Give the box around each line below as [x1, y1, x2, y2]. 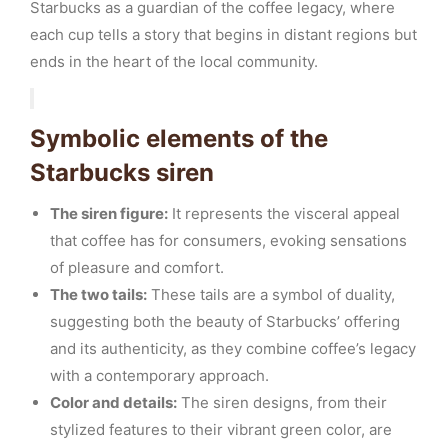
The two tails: [50, 285, 147, 304]
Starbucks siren [30, 158, 214, 187]
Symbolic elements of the [30, 124, 328, 153]
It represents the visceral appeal [168, 204, 400, 223]
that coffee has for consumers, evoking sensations [50, 231, 407, 250]
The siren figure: [50, 204, 168, 223]
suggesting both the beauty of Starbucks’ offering [50, 312, 400, 331]
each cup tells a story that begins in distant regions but [30, 25, 417, 44]
